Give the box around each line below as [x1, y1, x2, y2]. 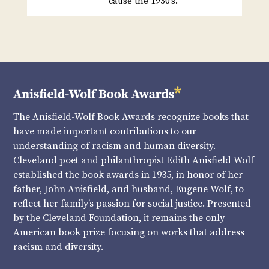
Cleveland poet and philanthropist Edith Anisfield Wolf [13, 154, 255, 166]
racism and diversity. [13, 240, 104, 253]
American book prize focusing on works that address [13, 226, 245, 238]
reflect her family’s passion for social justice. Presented [13, 197, 252, 210]
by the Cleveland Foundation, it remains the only [13, 211, 225, 224]
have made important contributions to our [13, 125, 197, 138]
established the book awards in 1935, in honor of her [13, 168, 243, 181]
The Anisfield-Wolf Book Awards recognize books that [13, 110, 249, 123]
